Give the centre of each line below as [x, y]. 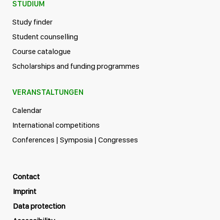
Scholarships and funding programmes [76, 66]
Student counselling [45, 37]
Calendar [27, 110]
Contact [26, 177]
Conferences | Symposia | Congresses [75, 140]
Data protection [39, 206]
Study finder [32, 22]
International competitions [56, 125]
